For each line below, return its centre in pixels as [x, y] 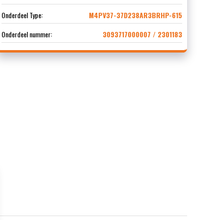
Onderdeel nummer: [27, 34]
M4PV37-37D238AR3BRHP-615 [135, 15]
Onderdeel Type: [22, 15]
